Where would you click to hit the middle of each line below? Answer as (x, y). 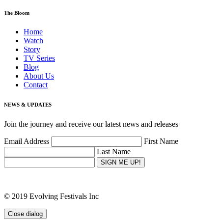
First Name (161, 141)
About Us (39, 76)
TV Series (39, 58)
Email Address (27, 141)
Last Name (114, 152)
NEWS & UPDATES (28, 105)
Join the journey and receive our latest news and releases (91, 124)
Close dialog (25, 214)
